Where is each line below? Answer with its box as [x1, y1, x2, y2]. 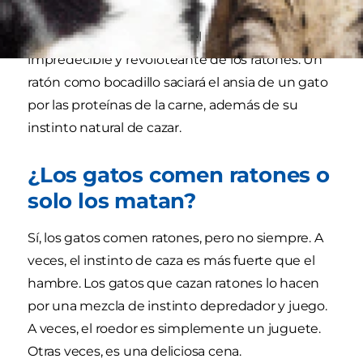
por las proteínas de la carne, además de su [28, 97, 298, 113]
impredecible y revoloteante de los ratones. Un [28, 52, 322, 68]
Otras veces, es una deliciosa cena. [28, 344, 242, 360]
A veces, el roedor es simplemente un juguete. [28, 321, 321, 337]
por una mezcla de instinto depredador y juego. [28, 298, 327, 314]
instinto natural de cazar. [28, 120, 181, 136]
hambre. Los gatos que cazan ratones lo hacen [28, 275, 320, 292]
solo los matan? [28, 188, 197, 214]
